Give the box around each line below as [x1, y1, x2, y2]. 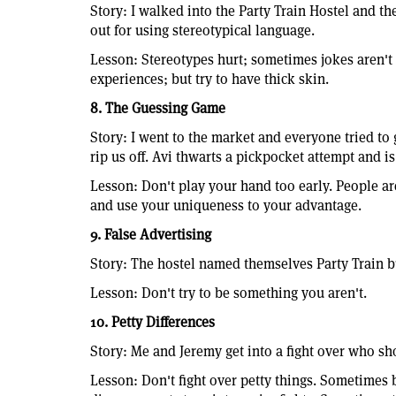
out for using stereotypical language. [90, 20, 318, 40]
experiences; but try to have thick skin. [90, 69, 332, 88]
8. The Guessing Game [90, 98, 225, 118]
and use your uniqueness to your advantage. [90, 195, 365, 215]
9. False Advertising [90, 225, 211, 244]
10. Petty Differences [90, 312, 215, 331]
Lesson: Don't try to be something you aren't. [90, 283, 367, 302]
